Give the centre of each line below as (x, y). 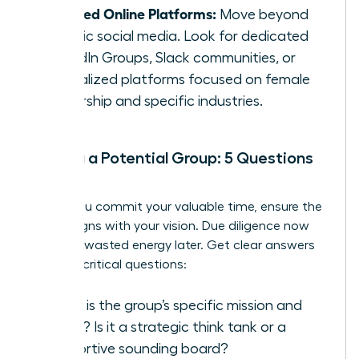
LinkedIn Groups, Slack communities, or (171, 58)
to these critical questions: (108, 265)
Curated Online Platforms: (131, 13)
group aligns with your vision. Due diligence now (169, 226)
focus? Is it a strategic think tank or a (166, 327)
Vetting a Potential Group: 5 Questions (171, 158)
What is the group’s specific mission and (174, 306)
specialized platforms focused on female (178, 80)
